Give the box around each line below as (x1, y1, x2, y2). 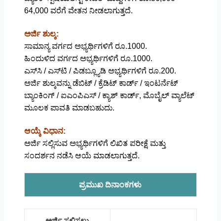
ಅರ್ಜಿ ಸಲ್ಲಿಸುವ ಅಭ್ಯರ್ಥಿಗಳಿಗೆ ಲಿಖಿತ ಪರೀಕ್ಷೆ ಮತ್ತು (24, 139, 166, 147)
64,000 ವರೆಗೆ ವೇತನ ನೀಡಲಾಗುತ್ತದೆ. (24, 6, 133, 15)
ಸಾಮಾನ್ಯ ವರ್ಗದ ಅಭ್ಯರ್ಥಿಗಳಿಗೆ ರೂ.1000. (24, 41, 147, 50)
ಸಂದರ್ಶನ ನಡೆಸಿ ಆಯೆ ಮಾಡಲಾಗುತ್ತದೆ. (24, 151, 140, 160)
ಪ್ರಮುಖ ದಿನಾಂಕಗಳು (79, 180, 142, 189)
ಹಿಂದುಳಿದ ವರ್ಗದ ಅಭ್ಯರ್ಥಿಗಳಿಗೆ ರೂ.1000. (24, 54, 152, 63)
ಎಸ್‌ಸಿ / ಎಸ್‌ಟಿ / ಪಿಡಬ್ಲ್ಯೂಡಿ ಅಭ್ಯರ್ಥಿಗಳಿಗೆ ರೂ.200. (24, 66, 176, 75)
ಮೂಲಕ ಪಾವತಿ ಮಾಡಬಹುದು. (24, 103, 114, 112)
